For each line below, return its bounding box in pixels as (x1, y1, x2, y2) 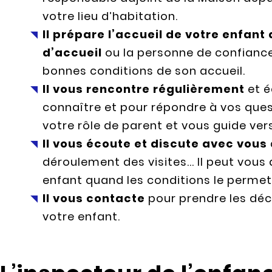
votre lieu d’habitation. (42, 8, 178, 24)
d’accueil (42, 45, 102, 61)
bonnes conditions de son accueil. (42, 63, 245, 79)
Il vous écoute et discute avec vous (42, 136, 267, 152)
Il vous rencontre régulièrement (42, 81, 245, 97)
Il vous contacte (42, 191, 145, 206)
